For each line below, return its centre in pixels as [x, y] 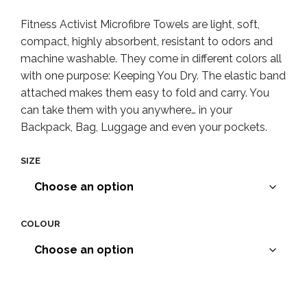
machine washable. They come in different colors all [151, 58]
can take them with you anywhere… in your [126, 110]
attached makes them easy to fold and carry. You [145, 93]
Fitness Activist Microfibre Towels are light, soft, [140, 24]
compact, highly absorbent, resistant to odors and [147, 41]
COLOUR [40, 223]
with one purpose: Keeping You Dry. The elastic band [153, 75]
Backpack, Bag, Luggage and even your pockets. [144, 127]
